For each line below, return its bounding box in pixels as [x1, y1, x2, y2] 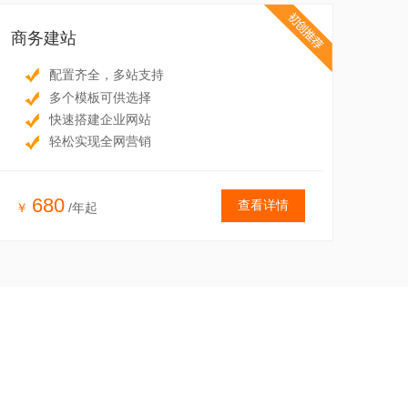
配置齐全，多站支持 [49, 67, 164, 83]
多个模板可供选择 [49, 89, 151, 105]
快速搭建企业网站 [49, 111, 151, 127]
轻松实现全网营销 [49, 133, 151, 148]
